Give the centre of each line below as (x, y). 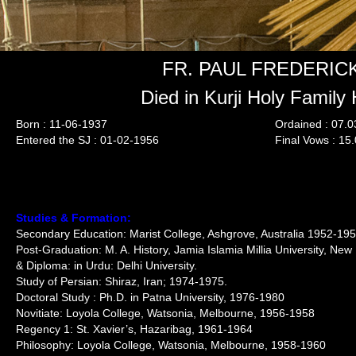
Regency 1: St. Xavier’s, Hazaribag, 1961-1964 (134, 329)
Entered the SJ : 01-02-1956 (87, 140)
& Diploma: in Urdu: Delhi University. (106, 265)
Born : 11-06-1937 (62, 124)
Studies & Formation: (74, 218)
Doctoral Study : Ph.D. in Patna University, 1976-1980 (150, 297)
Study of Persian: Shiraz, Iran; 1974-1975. (122, 281)
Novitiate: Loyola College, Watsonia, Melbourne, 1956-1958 (165, 313)
